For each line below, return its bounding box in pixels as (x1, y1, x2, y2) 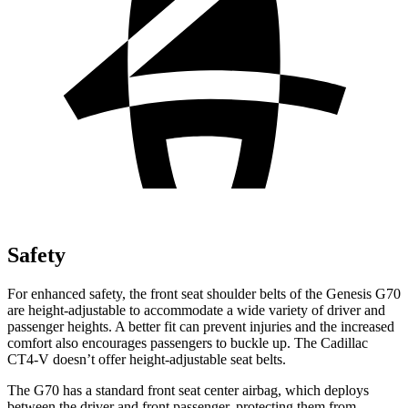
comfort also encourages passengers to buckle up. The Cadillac (7, 334, 368, 351)
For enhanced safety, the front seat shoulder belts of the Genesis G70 (7, 285, 401, 301)
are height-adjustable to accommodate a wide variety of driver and (7, 301, 385, 318)
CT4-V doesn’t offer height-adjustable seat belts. (7, 351, 286, 367)
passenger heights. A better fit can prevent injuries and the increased (7, 318, 394, 334)
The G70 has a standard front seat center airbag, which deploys (7, 382, 369, 398)
